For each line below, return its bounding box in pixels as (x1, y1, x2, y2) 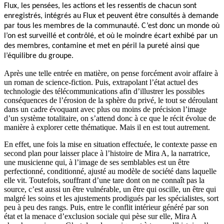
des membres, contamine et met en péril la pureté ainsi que (4, 41, 199, 50)
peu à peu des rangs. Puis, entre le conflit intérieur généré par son (4, 202, 208, 211)
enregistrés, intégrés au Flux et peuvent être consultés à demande (4, 11, 218, 20)
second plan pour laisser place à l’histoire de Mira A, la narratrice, (4, 148, 210, 157)
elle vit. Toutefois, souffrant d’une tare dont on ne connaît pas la (4, 175, 204, 184)
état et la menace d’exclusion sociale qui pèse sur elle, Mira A (4, 211, 196, 220)
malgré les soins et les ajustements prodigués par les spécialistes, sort (4, 193, 218, 202)
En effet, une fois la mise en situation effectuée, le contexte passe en (4, 139, 217, 148)
